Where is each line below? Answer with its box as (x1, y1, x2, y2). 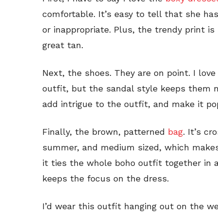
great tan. (42, 40, 83, 51)
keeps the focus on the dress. (42, 173, 169, 184)
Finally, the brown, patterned (42, 127, 165, 137)
